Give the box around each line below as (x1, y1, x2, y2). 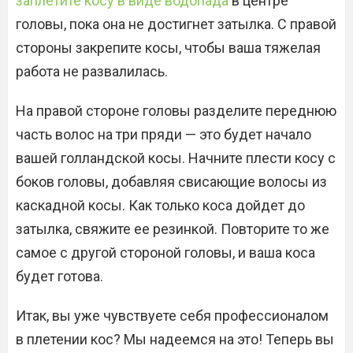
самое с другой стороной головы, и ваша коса (16, 243, 315, 261)
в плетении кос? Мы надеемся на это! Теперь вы (16, 330, 334, 347)
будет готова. (16, 267, 103, 284)
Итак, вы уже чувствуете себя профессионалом (16, 307, 329, 324)
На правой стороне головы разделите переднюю (16, 102, 336, 119)
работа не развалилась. (16, 62, 168, 80)
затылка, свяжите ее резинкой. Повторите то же (16, 220, 329, 237)
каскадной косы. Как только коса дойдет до (16, 196, 305, 214)
